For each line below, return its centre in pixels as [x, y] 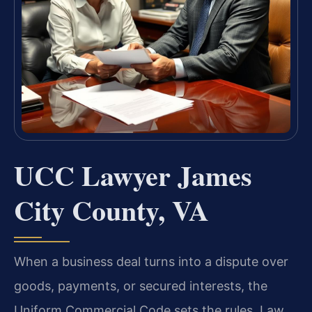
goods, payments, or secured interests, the [141, 286]
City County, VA [111, 210]
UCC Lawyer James [133, 175]
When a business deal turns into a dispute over [151, 262]
